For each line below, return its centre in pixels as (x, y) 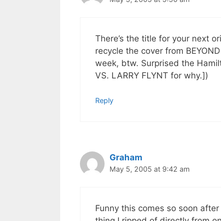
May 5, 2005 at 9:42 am (150, 169)
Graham (126, 158)
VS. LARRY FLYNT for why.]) (152, 75)
